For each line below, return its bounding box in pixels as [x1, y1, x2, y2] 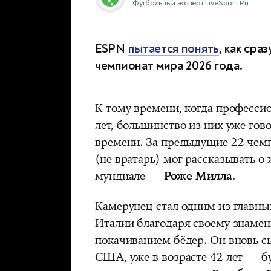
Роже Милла [163, 168, 232, 184]
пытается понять [128, 41, 219, 56]
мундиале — [95, 168, 164, 184]
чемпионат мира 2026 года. [95, 57, 243, 73]
